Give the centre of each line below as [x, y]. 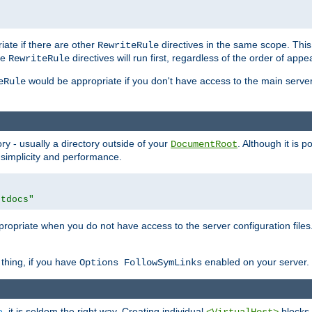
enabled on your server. [256, 262]
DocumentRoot [204, 145]
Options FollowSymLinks [141, 263]
